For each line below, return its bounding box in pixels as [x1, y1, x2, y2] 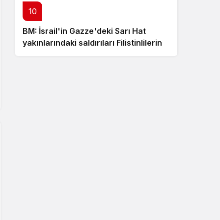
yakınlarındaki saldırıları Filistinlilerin [23, 38, 162, 48]
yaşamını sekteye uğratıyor [23, 50, 128, 59]
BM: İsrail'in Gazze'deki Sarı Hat [23, 26, 146, 36]
